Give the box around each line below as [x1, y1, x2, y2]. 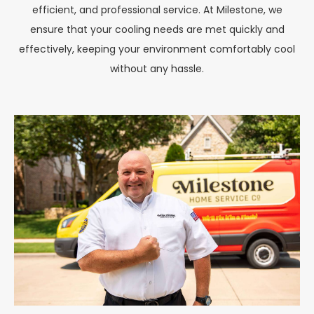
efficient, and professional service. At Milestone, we [32, 2, 282, 17]
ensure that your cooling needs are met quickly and [29, 22, 285, 36]
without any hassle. [110, 61, 204, 76]
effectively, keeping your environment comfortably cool [19, 41, 295, 56]
